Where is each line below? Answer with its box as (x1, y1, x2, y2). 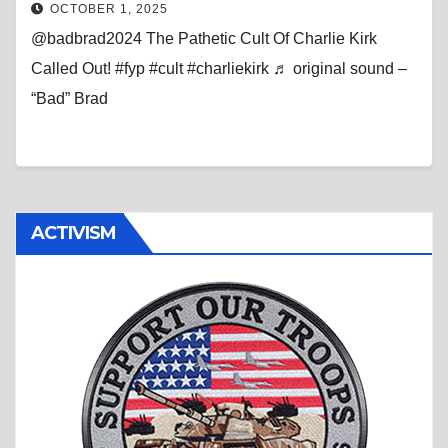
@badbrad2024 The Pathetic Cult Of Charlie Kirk (31, 29, 377, 47)
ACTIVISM (31, 221, 116, 244)
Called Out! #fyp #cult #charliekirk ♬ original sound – (31, 59, 407, 77)
